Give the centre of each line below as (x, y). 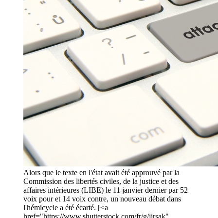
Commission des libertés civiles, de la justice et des (101, 182)
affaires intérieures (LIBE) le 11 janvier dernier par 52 (106, 190)
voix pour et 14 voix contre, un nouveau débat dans (102, 199)
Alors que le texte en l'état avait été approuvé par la (101, 173)
